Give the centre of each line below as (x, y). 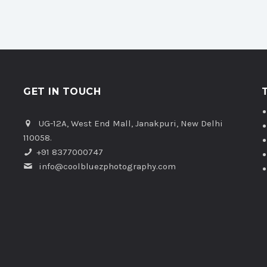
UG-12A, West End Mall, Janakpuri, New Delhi (130, 123)
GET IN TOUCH (62, 91)
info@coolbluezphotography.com (107, 166)
